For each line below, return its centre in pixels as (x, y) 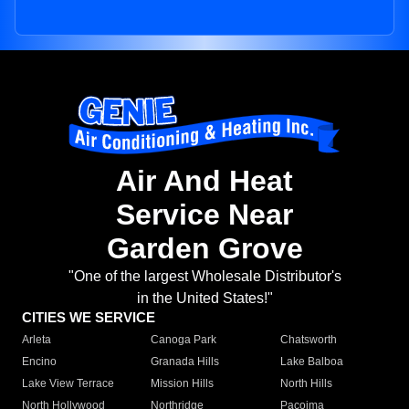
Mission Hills (183, 384)
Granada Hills (185, 362)
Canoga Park (184, 340)
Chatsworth (308, 340)
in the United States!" (204, 299)
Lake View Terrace (68, 384)
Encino (39, 362)
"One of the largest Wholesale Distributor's (204, 277)
